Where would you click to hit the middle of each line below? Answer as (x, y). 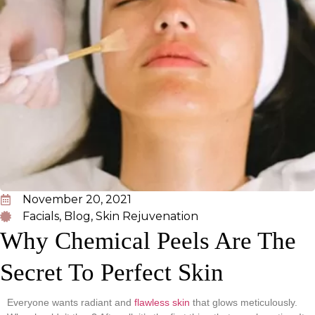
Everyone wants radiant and (71, 302)
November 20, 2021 (77, 199)
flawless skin (162, 302)
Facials (41, 216)
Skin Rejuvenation (147, 216)
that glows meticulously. (244, 302)
